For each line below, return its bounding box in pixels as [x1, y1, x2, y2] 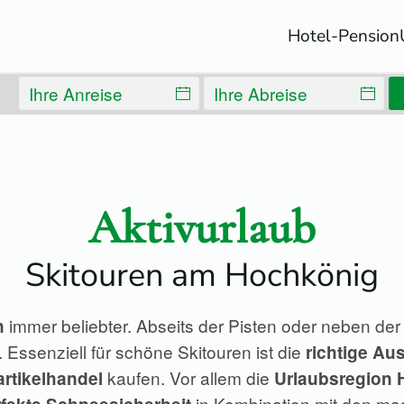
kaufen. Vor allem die [103, 365, 274, 390]
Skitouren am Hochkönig [25, 253, 379, 298]
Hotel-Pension [288, 24, 399, 48]
